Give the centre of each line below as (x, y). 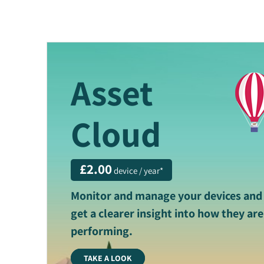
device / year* (138, 171)
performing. (102, 231)
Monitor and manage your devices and (167, 196)
